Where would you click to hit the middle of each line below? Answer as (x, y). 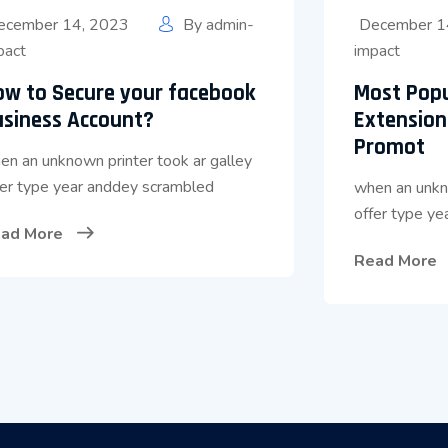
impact (376, 51)
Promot (389, 147)
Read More (397, 261)
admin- (230, 25)
